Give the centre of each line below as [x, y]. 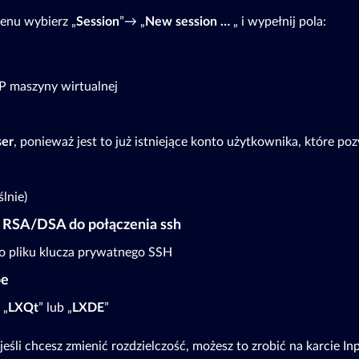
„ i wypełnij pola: [278, 22]
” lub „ [55, 308]
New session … [187, 22]
